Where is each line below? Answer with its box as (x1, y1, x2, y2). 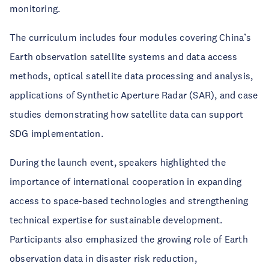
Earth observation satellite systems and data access (10, 50, 238, 62)
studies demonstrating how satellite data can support (10, 107, 244, 120)
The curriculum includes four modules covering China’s (10, 31, 252, 43)
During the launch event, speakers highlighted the (10, 156, 226, 168)
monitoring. (10, 2, 61, 14)
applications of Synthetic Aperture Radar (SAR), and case (10, 88, 258, 101)
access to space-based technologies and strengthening (10, 194, 249, 207)
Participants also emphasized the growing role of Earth (10, 232, 248, 245)
